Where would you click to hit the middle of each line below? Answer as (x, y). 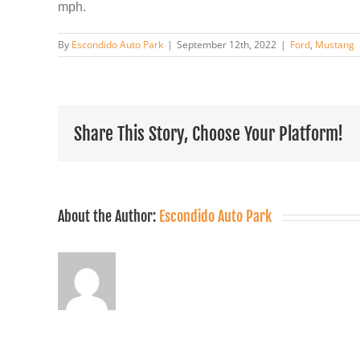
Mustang (335, 45)
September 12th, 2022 (227, 45)
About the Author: (108, 216)
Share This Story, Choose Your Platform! (209, 133)
